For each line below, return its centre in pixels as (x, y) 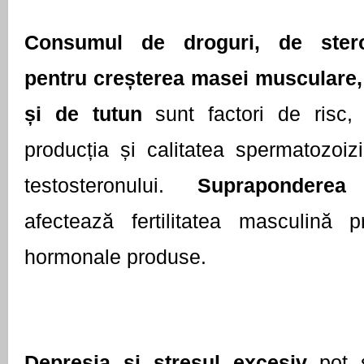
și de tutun (83, 114)
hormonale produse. (118, 257)
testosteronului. (111, 186)
